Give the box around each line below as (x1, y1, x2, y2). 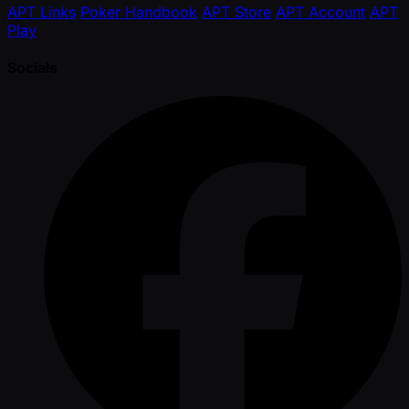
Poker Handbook (80, 2, 197, 21)
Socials (7, 58, 58, 78)
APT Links (7, 2, 76, 21)
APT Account (276, 2, 365, 21)
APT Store (202, 2, 271, 21)
